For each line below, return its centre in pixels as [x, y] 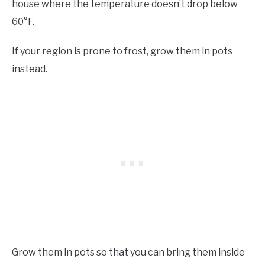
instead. [30, 69]
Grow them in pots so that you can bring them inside [128, 252]
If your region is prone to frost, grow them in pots [122, 51]
